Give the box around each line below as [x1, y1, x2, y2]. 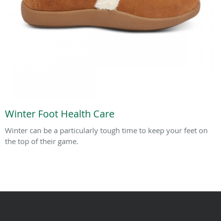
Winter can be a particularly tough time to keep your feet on [5, 125, 208, 135]
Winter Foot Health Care [5, 107, 114, 120]
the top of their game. [5, 136, 78, 146]
